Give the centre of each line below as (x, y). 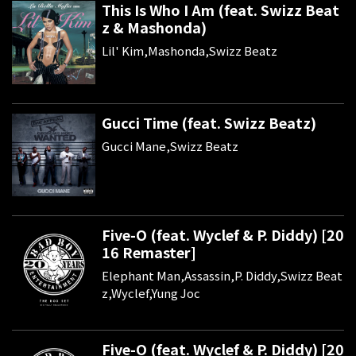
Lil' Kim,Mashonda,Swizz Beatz (189, 51)
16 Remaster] (149, 252)
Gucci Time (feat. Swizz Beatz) (209, 122)
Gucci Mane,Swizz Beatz (170, 145)
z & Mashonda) (154, 27)
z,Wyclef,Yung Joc (151, 293)
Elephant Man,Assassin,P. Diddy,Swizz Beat (222, 276)
